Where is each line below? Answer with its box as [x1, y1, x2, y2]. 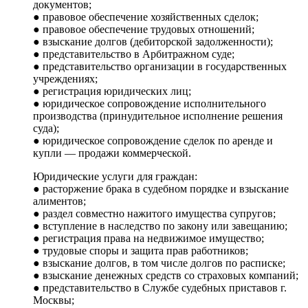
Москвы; [33, 294, 74, 306]
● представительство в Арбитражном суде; [33, 47, 234, 60]
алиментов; [33, 195, 86, 207]
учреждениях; [33, 72, 98, 85]
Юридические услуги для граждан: [33, 170, 197, 182]
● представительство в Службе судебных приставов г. [33, 281, 287, 294]
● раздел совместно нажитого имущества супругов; [33, 207, 276, 219]
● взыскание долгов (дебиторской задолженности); [33, 35, 273, 47]
